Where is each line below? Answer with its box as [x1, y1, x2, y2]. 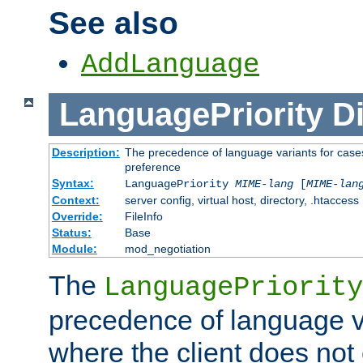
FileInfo [124, 209, 163, 223]
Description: [51, 145, 120, 159]
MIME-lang [234, 177, 293, 190]
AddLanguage [81, 49, 259, 81]
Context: [51, 193, 100, 207]
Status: [51, 225, 92, 239]
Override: [51, 209, 103, 223]
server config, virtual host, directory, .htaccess [124, 193, 359, 207]
